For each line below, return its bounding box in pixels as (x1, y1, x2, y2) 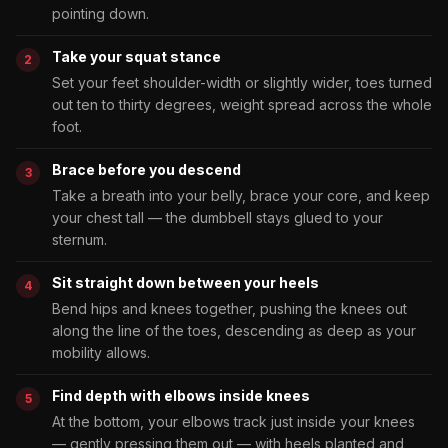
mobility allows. (52, 343, 150, 361)
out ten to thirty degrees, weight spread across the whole (52, 95, 432, 113)
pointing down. (52, 4, 149, 22)
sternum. (52, 230, 107, 248)
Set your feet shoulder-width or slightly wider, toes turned (52, 73, 432, 91)
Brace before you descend (52, 160, 241, 178)
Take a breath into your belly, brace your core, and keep (52, 186, 430, 204)
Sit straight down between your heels (52, 273, 319, 291)
